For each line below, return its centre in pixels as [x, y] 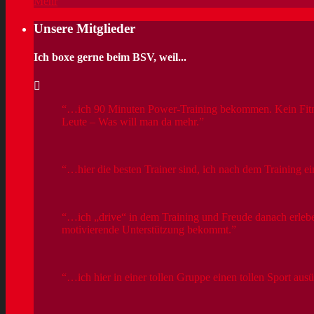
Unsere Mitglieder [84, 29]
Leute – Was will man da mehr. [130, 122]
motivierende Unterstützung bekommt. [146, 230]
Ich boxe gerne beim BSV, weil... [110, 57]
